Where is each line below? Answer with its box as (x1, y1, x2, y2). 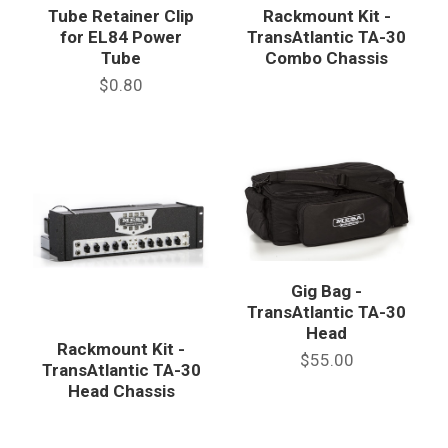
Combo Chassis (265, 48, 389, 69)
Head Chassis (67, 381, 175, 402)
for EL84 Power (60, 27, 183, 48)
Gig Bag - (291, 280, 363, 301)
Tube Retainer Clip (48, 6, 195, 27)
